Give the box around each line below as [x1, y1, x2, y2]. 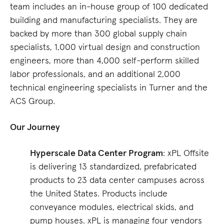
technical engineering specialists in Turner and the [10, 81, 207, 93]
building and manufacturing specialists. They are [10, 14, 197, 26]
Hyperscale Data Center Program [30, 147, 163, 159]
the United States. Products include [30, 187, 167, 199]
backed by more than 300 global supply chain [10, 27, 187, 39]
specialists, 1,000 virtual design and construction [10, 41, 200, 53]
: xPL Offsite [163, 147, 209, 159]
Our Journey [10, 121, 60, 133]
